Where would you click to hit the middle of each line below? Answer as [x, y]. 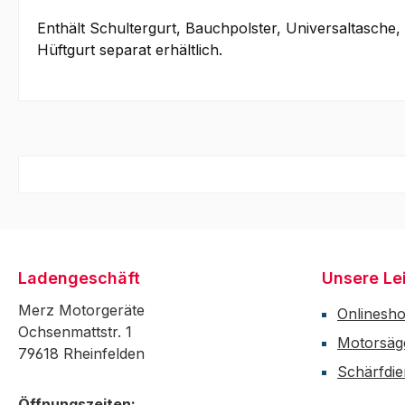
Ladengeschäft [79, 278]
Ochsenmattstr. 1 [75, 332]
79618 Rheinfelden [81, 354]
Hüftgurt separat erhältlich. [130, 50]
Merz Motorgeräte [81, 311]
